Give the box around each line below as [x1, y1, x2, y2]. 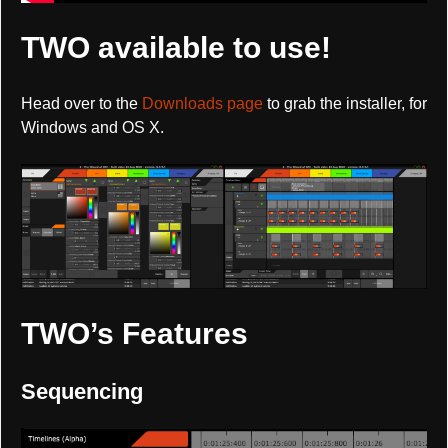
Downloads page [142, 95, 263, 113]
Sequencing [21, 379, 143, 405]
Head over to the [21, 95, 142, 113]
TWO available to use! [21, 31, 331, 65]
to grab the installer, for [263, 95, 427, 113]
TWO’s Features [21, 317, 248, 351]
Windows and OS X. [21, 119, 164, 137]
